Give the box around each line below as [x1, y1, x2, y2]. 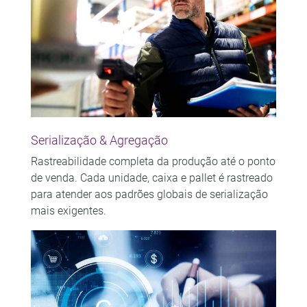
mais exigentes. [30, 204, 106, 217]
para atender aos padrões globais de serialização [30, 187, 268, 201]
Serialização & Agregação [30, 133, 168, 147]
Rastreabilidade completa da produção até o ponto [30, 154, 275, 168]
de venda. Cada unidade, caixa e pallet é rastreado [30, 171, 273, 184]
